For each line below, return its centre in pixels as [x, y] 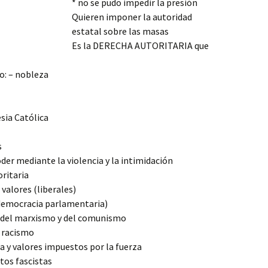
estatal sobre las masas [120, 31]
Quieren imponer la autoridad [132, 17]
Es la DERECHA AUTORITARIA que [140, 45]
